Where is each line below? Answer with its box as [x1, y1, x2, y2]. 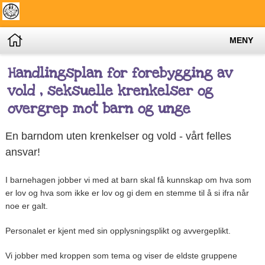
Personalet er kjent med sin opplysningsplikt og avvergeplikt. [5, 226, 231, 236]
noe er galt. [5, 201, 48, 211]
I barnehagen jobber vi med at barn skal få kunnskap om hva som [5, 175, 251, 185]
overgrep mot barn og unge [7, 99, 190, 118]
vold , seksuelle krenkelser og [7, 82, 213, 101]
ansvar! [5, 146, 40, 158]
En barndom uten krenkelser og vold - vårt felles [5, 130, 231, 142]
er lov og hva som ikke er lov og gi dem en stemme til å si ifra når [5, 188, 249, 198]
